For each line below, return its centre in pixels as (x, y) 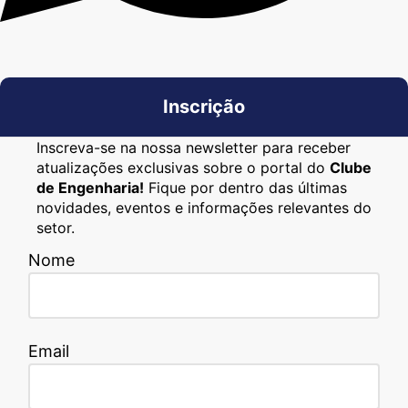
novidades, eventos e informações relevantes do (204, 207)
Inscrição (204, 106)
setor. (56, 227)
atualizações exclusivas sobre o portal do (183, 167)
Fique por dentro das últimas (245, 187)
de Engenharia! (90, 187)
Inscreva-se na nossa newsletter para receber (194, 147)
